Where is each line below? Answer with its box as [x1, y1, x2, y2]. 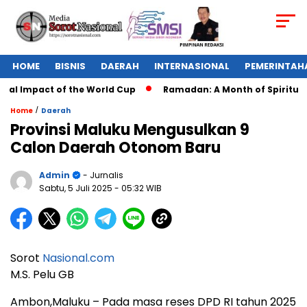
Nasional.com [42, 250, 114, 267]
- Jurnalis [81, 169, 123, 182]
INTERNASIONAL [154, 60, 230, 73]
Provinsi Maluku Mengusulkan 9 [10, 119, 249, 141]
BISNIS [55, 60, 86, 73]
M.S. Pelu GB [10, 267, 74, 283]
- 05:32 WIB [114, 182, 162, 195]
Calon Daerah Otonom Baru [10, 137, 221, 159]
